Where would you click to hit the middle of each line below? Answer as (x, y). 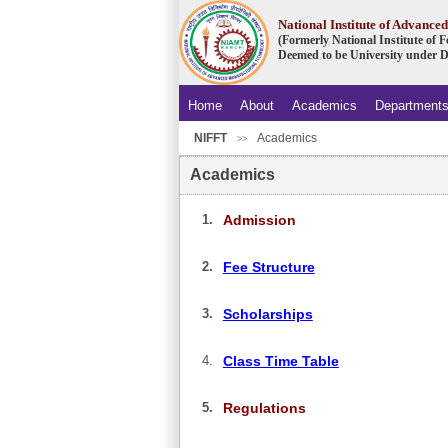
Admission (259, 220)
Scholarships (267, 314)
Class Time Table (280, 361)
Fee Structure (268, 267)
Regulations (264, 408)
